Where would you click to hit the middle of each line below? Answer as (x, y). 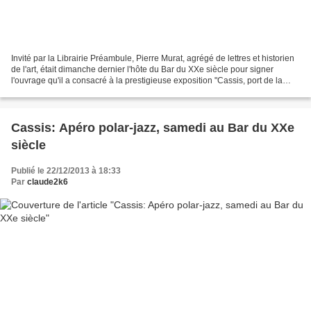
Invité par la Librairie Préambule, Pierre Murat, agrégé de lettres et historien (153, 58)
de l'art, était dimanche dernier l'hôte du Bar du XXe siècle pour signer (142, 69)
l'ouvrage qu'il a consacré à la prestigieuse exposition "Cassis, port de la (147, 80)
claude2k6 (48, 182)
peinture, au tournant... (53, 91)
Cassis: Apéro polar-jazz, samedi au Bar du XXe (153, 127)
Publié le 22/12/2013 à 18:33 (66, 170)
